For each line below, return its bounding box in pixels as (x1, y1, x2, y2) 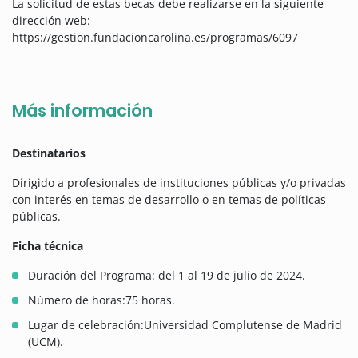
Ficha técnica (12, 238, 83, 254)
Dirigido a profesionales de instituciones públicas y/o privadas (12, 175, 346, 191)
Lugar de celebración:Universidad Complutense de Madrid (28, 317, 342, 333)
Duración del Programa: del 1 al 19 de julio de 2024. (28, 268, 305, 284)
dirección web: (12, 13, 90, 29)
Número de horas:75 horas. (28, 292, 175, 308)
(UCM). (28, 334, 63, 350)
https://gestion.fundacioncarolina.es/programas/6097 (12, 30, 298, 46)
